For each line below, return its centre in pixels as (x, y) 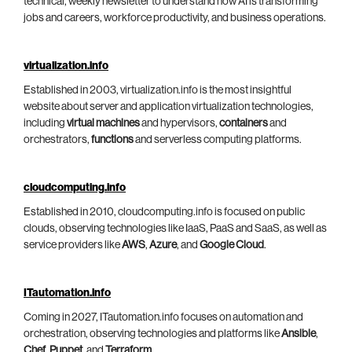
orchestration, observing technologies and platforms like (152, 334)
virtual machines (103, 124)
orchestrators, (57, 140)
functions (112, 140)
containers (244, 124)
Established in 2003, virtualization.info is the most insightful (158, 91)
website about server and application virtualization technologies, (169, 107)
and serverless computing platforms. (218, 140)
